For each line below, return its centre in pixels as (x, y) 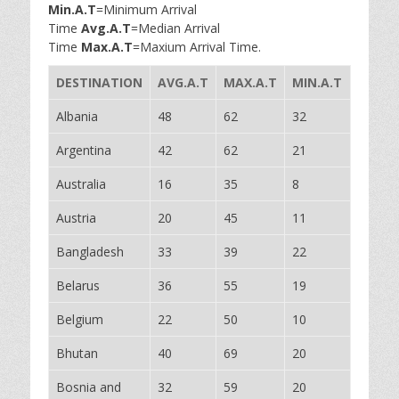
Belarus (78, 285)
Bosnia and (89, 387)
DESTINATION (99, 82)
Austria (76, 218)
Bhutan (77, 353)
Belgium (80, 319)
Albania (77, 116)
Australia (81, 184)
